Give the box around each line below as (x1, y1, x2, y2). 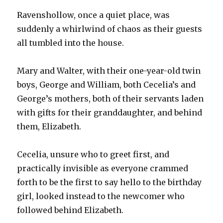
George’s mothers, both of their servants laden (17, 93, 204, 104)
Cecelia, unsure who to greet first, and (17, 149, 170, 159)
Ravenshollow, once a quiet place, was (17, 9, 170, 20)
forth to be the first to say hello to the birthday (17, 177, 202, 187)
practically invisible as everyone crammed (17, 163, 189, 173)
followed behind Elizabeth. (17, 205, 124, 215)
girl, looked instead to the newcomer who (17, 191, 185, 201)
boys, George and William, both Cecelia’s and (17, 79, 196, 90)
